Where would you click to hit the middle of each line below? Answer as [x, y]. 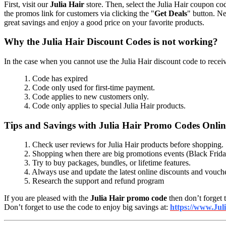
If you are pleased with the [47, 198]
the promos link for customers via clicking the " [79, 13]
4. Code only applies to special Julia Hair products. [105, 105]
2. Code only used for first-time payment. [90, 87]
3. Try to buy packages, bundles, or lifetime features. [107, 163]
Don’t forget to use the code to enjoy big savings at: [87, 207]
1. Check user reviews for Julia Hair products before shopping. [124, 145]
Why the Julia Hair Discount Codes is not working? [111, 42]
